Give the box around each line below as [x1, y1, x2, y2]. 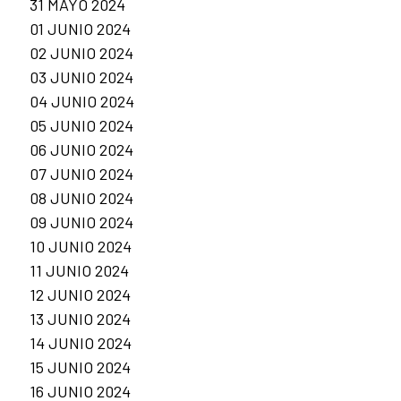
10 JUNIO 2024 [30, 236, 132, 257]
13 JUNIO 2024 [30, 309, 131, 329]
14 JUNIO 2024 [30, 333, 132, 354]
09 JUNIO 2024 [30, 212, 133, 233]
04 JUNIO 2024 [30, 91, 134, 112]
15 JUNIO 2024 [30, 357, 131, 378]
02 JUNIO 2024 [30, 43, 133, 64]
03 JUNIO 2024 [30, 67, 133, 88]
